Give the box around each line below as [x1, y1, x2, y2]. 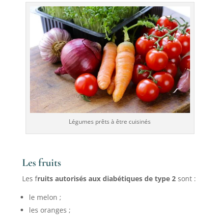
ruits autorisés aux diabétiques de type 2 [37, 174, 176, 184]
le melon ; [28, 192, 61, 202]
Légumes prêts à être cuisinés [69, 117, 151, 126]
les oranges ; [28, 205, 71, 215]
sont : [175, 174, 196, 184]
